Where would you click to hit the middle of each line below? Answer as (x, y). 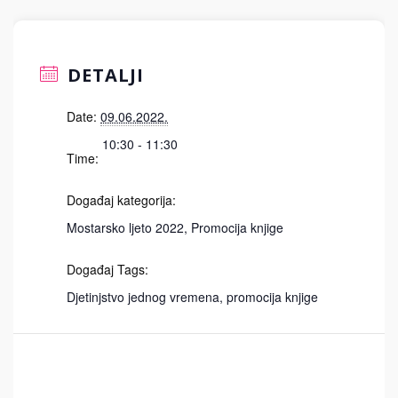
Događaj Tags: (107, 269)
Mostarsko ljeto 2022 (125, 227)
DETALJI (103, 75)
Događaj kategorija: (121, 200)
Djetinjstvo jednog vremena (143, 297)
